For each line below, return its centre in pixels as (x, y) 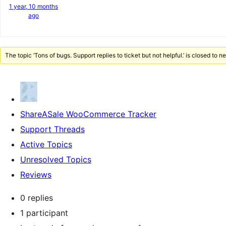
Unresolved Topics (56, 159)
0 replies (37, 198)
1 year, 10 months (34, 6)
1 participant (44, 213)
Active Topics (46, 144)
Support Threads (52, 129)
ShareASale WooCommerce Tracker (88, 114)
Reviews (36, 175)
